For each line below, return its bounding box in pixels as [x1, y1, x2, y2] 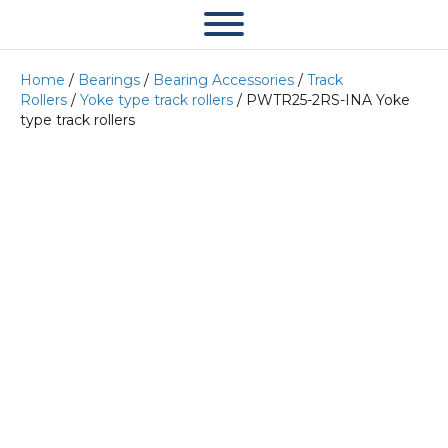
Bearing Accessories [153, 71, 294, 89]
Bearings [78, 71, 140, 89]
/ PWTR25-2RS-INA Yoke [233, 91, 410, 109]
